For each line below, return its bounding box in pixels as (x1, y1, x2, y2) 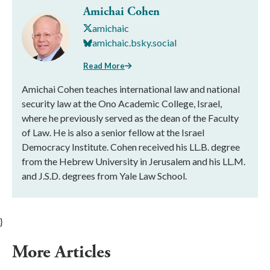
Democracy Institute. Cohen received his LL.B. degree (22, 140, 240, 152)
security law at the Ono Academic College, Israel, (22, 97, 222, 109)
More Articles (12, 240, 115, 264)
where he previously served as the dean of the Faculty (22, 111, 239, 124)
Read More (83, 60, 125, 71)
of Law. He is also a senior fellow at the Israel (22, 126, 204, 138)
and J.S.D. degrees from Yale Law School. (22, 169, 187, 181)
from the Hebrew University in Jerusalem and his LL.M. (22, 155, 245, 167)
